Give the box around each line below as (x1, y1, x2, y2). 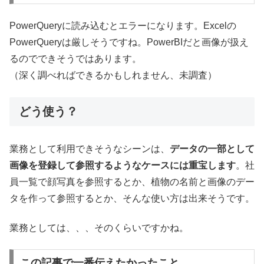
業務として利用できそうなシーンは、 (9, 143, 170, 154)
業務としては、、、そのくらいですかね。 (9, 223, 189, 233)
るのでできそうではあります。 (9, 54, 141, 64)
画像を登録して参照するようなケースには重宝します (9, 160, 236, 170)
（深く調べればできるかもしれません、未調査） (9, 70, 217, 81)
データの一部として (170, 143, 255, 154)
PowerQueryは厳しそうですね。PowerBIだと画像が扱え (9, 37, 249, 48)
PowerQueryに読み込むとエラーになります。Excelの (9, 21, 236, 31)
